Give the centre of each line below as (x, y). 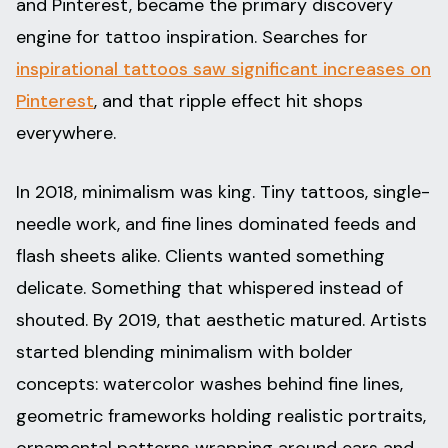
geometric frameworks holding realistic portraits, (221, 416)
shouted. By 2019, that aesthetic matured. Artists (221, 320)
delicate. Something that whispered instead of (209, 288)
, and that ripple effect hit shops (228, 101)
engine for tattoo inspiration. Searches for (192, 37)
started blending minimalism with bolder (184, 352)
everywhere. (66, 133)
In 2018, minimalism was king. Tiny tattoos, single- (223, 192)
